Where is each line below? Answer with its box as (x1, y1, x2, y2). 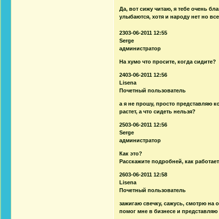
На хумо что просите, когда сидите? (119, 58, 217, 65)
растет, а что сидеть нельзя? (119, 108, 196, 114)
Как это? (119, 150, 143, 156)
